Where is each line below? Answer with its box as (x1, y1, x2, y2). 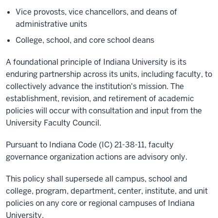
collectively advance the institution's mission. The (6, 81, 184, 92)
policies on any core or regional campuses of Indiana (6, 198, 195, 209)
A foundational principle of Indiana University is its (6, 57, 186, 68)
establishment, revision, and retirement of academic (6, 93, 194, 104)
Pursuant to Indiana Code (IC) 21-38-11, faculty (6, 140, 174, 150)
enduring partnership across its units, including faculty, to (6, 69, 212, 80)
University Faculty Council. (6, 118, 101, 128)
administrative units (16, 19, 87, 30)
